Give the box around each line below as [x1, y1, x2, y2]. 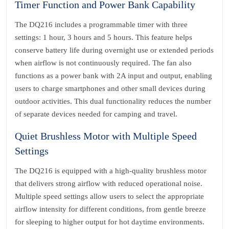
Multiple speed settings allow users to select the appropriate [15, 192, 204, 200]
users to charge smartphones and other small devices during [15, 84, 205, 93]
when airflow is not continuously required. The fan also [15, 59, 192, 67]
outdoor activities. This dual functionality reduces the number [15, 97, 211, 105]
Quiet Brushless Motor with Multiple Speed [15, 130, 197, 142]
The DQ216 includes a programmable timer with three [15, 20, 188, 29]
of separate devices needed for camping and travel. [15, 110, 177, 118]
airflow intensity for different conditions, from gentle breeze [15, 205, 206, 213]
